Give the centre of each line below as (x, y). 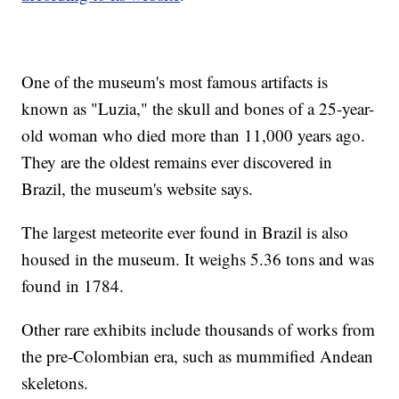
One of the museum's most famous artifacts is (175, 82)
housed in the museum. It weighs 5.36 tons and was (198, 259)
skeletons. (55, 383)
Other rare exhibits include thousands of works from (199, 330)
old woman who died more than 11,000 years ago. (194, 135)
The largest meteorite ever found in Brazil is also (185, 232)
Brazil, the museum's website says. (138, 189)
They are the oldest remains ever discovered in (177, 162)
